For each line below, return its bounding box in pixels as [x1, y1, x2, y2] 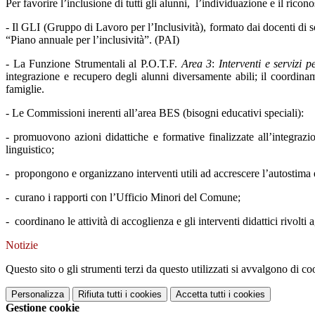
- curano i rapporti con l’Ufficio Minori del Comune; [6, 191, 240, 204]
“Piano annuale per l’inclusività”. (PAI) [6, 34, 179, 46]
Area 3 [181, 58, 212, 70]
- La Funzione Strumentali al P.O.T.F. [6, 58, 181, 70]
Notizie [6, 239, 38, 252]
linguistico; [6, 143, 54, 156]
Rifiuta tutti [78, 289, 122, 300]
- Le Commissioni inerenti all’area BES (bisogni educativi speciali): [6, 107, 304, 120]
